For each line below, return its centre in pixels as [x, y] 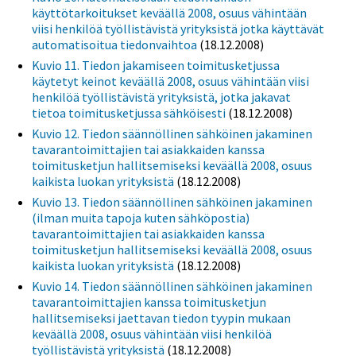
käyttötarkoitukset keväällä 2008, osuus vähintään [169, 12]
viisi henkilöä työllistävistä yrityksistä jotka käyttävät [178, 28]
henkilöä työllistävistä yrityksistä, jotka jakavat [161, 97]
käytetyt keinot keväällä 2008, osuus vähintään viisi [170, 81]
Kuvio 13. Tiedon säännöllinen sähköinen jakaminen [172, 201]
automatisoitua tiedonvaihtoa [114, 44]
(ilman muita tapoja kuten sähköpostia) [141, 217]
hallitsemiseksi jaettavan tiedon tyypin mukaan [161, 317]
